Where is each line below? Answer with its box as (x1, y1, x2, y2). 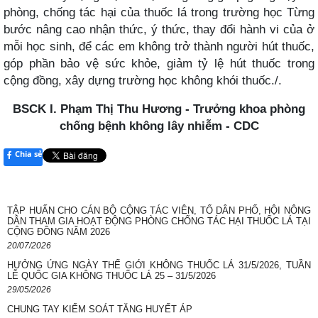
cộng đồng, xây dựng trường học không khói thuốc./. (4, 72, 282, 87)
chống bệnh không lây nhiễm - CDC (59, 118, 259, 133)
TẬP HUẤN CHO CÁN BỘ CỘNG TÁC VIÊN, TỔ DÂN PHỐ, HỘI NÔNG (7, 204, 311, 216)
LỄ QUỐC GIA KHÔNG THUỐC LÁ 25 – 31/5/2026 (7, 270, 216, 281)
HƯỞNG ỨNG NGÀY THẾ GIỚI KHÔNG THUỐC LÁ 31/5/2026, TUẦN (7, 259, 311, 270)
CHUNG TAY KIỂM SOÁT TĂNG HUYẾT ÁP (7, 303, 192, 314)
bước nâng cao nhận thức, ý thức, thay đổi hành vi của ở (4, 21, 314, 36)
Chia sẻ (15, 148, 43, 159)
